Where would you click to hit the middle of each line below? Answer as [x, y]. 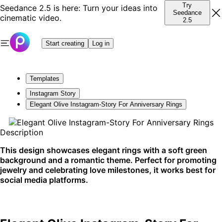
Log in [101, 43]
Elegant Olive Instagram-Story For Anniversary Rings [106, 104]
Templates [45, 79]
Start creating [65, 43]
